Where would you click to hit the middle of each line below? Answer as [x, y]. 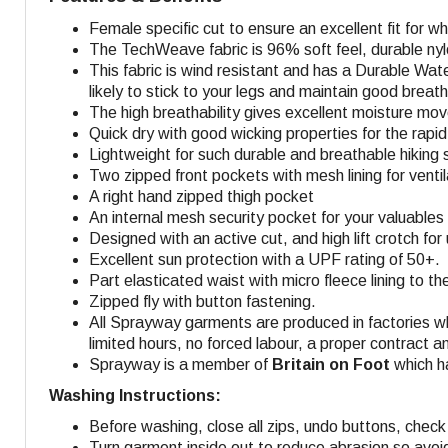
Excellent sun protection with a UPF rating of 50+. [264, 259]
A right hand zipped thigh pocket [201, 196]
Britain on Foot [331, 364]
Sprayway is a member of [180, 364]
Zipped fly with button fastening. [202, 301]
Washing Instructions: [135, 395]
